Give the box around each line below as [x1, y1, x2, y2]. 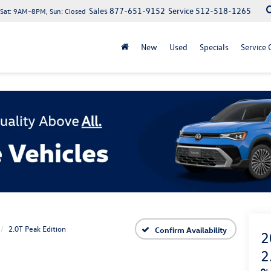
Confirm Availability [155, 224, 227, 235]
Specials [200, 41, 229, 53]
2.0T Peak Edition [8, 223, 66, 233]
